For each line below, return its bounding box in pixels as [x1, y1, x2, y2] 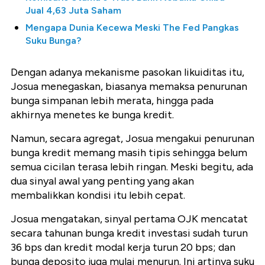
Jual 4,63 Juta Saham [25, 5, 121, 17]
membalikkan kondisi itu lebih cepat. [11, 189, 185, 202]
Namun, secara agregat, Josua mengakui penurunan [11, 132, 254, 146]
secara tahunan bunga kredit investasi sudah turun [11, 227, 248, 240]
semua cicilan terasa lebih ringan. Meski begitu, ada [11, 160, 253, 174]
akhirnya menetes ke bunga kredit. [11, 108, 174, 122]
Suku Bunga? [25, 35, 81, 47]
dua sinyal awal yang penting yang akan [11, 174, 194, 188]
